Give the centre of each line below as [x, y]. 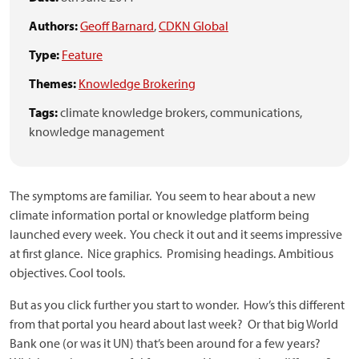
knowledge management [97, 131]
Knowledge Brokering [137, 83]
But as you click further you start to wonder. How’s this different [177, 305]
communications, [256, 112]
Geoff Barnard [117, 26]
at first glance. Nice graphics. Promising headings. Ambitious [171, 253]
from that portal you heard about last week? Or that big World [174, 324]
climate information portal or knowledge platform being [159, 215]
